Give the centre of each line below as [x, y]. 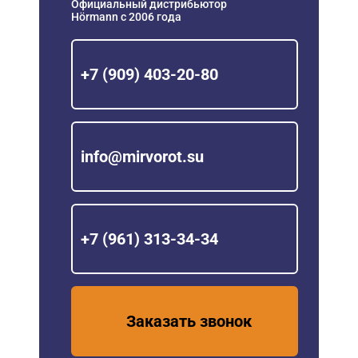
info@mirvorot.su [142, 156]
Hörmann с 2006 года [126, 16]
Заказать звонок [189, 321]
